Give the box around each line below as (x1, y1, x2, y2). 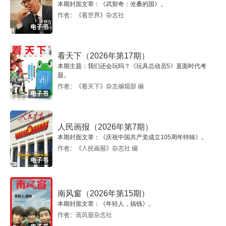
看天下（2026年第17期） (58, 51, 149, 60)
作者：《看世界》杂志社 (58, 12, 124, 19)
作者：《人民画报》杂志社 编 (58, 145, 138, 152)
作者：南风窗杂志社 (58, 211, 112, 219)
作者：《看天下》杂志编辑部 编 (58, 83, 144, 90)
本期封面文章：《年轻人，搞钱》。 (58, 200, 154, 207)
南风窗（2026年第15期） (58, 189, 149, 198)
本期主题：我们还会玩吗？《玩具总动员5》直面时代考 (58, 63, 206, 70)
